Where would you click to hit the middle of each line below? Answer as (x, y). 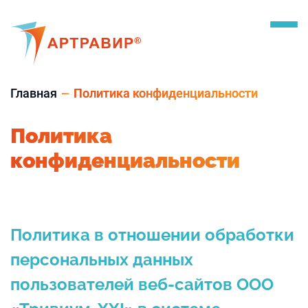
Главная (34, 93)
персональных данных (102, 259)
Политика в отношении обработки (152, 234)
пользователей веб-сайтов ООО (142, 284)
